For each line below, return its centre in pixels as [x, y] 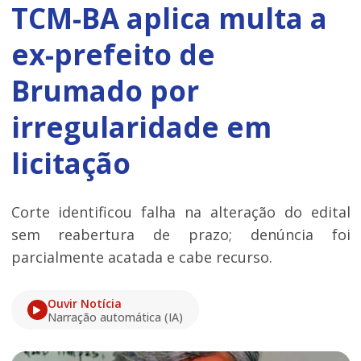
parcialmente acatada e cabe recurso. [141, 257]
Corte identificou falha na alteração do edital [180, 212]
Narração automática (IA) [115, 317]
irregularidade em [141, 127]
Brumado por [105, 90]
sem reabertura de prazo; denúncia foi [180, 235]
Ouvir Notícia [84, 304]
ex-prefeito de [113, 54]
